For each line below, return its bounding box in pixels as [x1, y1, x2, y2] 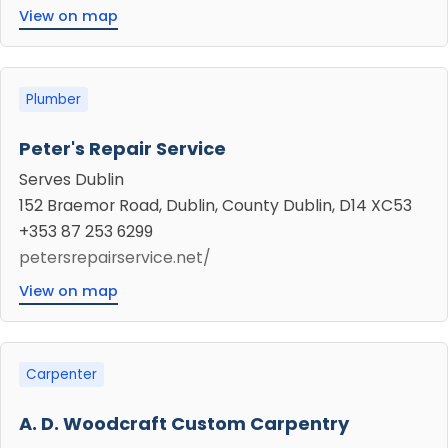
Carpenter [26, 365, 97, 384]
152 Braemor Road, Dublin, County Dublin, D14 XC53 [19, 194, 412, 217]
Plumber [26, 90, 81, 109]
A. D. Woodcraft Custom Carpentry [19, 411, 349, 436]
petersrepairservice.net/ [19, 246, 211, 269]
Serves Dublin [19, 168, 124, 191]
